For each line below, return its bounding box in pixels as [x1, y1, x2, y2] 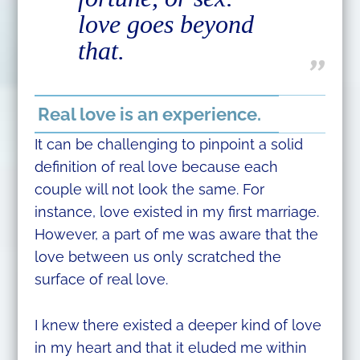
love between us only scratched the [34, 248, 281, 266]
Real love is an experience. [37, 104, 261, 125]
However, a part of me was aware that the [34, 226, 318, 243]
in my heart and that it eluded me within [34, 339, 307, 357]
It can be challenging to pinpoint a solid [34, 136, 303, 153]
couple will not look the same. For [34, 181, 264, 198]
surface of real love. [34, 271, 168, 288]
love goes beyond [77, 10, 254, 39]
